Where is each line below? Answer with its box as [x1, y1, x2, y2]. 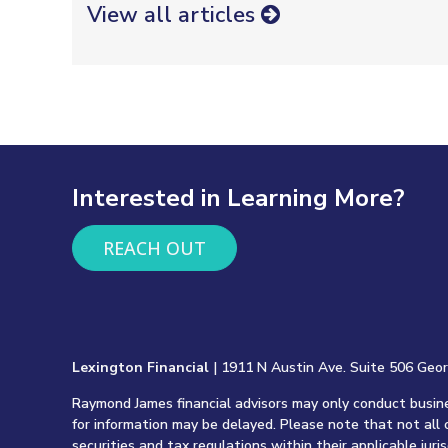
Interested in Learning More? [72, 181, 405, 214]
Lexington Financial [72, 357, 209, 377]
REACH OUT [103, 235, 206, 260]
